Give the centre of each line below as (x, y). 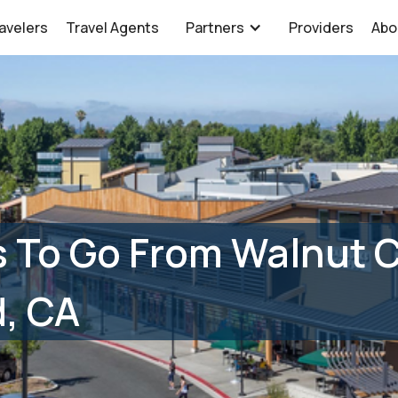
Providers (322, 28)
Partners (215, 28)
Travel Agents (113, 28)
